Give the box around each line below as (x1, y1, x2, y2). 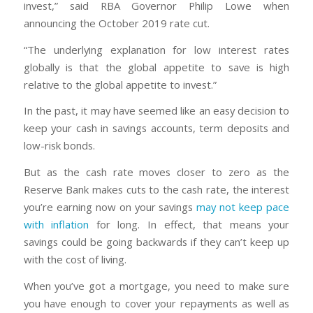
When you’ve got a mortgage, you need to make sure (23, 278, 290, 293)
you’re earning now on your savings (23, 199, 197, 214)
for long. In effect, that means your (89, 217, 290, 231)
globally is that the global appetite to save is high (23, 59, 290, 74)
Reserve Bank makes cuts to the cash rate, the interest (23, 182, 290, 196)
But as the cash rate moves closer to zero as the (23, 164, 290, 179)
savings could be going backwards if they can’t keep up (23, 234, 290, 249)
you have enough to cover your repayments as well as (23, 296, 290, 310)
